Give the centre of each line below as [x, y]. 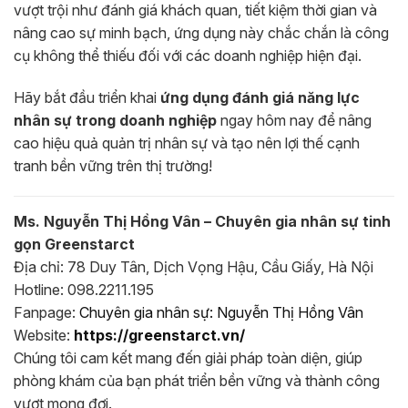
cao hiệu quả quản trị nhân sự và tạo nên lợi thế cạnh [187, 143]
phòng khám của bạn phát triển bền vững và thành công [197, 381]
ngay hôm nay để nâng [294, 120]
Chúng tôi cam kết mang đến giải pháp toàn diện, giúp [188, 358]
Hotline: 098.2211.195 [84, 290]
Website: [44, 336]
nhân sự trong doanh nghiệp [115, 120]
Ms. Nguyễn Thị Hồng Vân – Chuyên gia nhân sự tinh [202, 222]
